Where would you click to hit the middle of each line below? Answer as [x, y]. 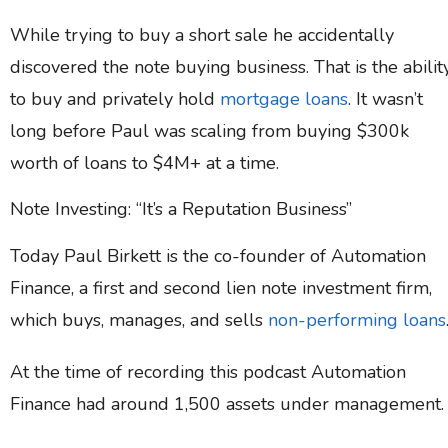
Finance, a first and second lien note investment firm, [221, 288]
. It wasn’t [385, 99]
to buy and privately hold [115, 99]
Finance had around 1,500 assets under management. [227, 404]
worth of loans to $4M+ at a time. [144, 163]
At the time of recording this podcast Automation [208, 372]
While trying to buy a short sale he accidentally [202, 35]
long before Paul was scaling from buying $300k [209, 131]
